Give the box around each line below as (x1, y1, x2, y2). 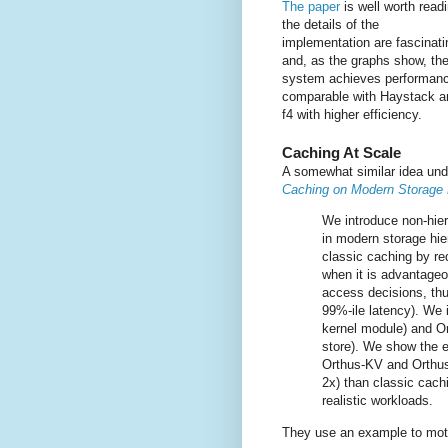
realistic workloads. (322, 393, 433, 409)
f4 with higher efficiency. (282, 107, 422, 123)
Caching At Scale (282, 144, 401, 162)
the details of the (282, 17, 379, 33)
